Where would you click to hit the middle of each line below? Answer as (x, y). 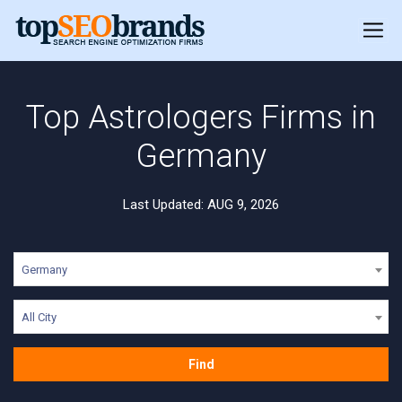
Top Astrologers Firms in (201, 118)
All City (39, 317)
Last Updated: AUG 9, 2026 (201, 205)
